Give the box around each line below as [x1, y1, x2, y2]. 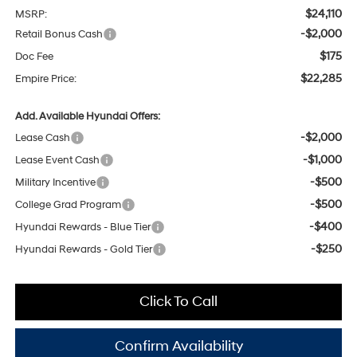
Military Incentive [14, 176, 96, 190]
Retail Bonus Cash [14, 28, 103, 41]
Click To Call [139, 292, 218, 312]
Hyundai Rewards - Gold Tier [14, 243, 152, 257]
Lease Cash [14, 131, 70, 145]
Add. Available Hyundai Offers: [14, 110, 160, 124]
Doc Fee [14, 50, 53, 64]
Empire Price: [14, 73, 76, 86]
